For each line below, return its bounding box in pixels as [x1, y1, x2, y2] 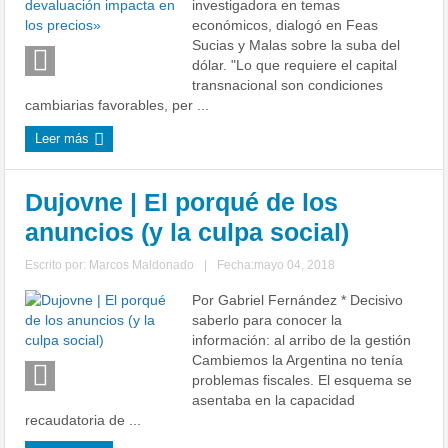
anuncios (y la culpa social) [25, 218, 350, 246]
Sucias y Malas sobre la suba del [192, 37, 401, 53]
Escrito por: [25, 258, 90, 272]
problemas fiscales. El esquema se [192, 372, 413, 388]
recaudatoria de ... [25, 412, 142, 428]
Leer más [35, 131, 94, 146]
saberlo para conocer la [192, 312, 343, 328]
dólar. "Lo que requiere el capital [192, 57, 398, 73]
